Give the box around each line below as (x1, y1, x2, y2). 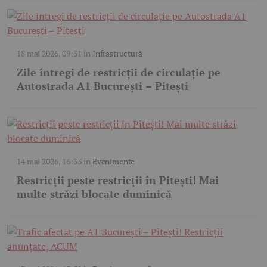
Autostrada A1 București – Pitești (17, 78, 188, 93)
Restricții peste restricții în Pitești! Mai (17, 172, 219, 187)
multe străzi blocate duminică (17, 186, 172, 201)
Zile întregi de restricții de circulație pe (17, 64, 221, 79)
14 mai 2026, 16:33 (17, 155, 82, 167)
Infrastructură (92, 47, 142, 59)
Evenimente (92, 155, 135, 167)
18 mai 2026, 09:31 (17, 47, 82, 59)
